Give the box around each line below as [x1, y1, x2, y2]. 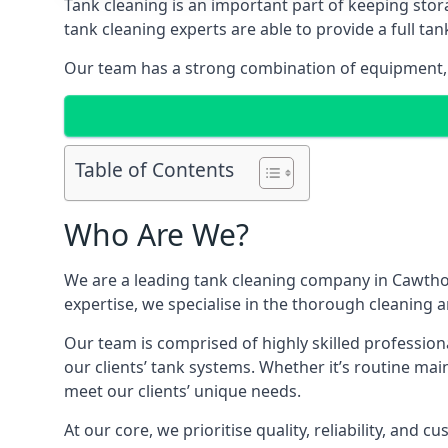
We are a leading [64, 269, 194, 291]
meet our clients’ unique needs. [64, 380, 301, 402]
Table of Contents [75, 156, 234, 184]
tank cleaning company [194, 269, 370, 291]
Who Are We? [64, 214, 249, 255]
